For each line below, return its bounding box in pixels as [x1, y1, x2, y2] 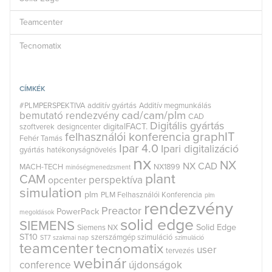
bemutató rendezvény [19, 109, 119, 122]
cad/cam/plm [121, 108, 186, 122]
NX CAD [183, 160, 217, 172]
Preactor [101, 204, 141, 217]
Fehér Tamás [19, 133, 63, 143]
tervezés [166, 245, 194, 256]
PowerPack [56, 206, 99, 217]
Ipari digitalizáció [161, 142, 239, 155]
